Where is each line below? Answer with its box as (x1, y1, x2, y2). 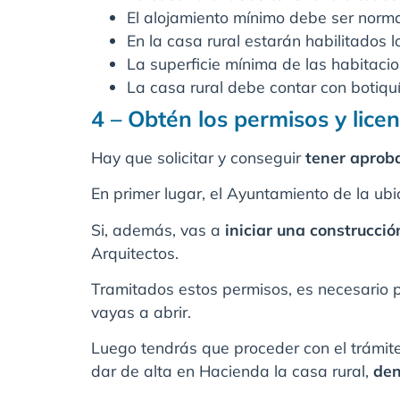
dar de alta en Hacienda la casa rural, (91, 361, 373, 381)
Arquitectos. (91, 242, 179, 262)
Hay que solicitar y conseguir (91, 146, 305, 167)
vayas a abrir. (91, 302, 191, 322)
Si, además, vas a (91, 219, 225, 239)
